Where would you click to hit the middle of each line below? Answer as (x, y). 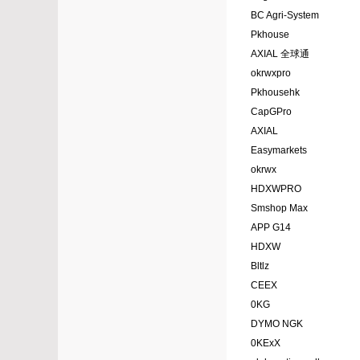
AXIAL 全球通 (280, 54)
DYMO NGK (277, 324)
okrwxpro (271, 74)
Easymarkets (279, 151)
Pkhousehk (275, 93)
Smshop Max (279, 209)
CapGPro (271, 112)
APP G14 (271, 228)
